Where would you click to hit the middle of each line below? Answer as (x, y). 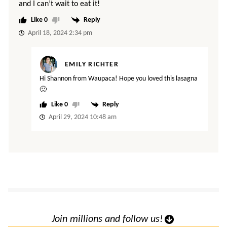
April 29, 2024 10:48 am (82, 117)
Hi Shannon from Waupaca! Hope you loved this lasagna (119, 79)
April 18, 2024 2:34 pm (59, 33)
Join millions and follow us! (107, 219)
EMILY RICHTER (92, 64)
